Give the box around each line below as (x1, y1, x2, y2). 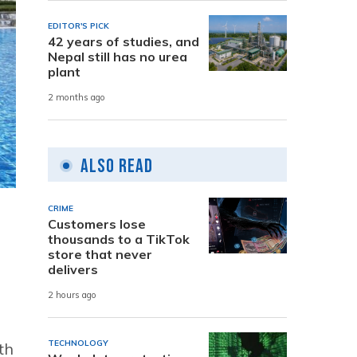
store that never (48, 245, 152, 262)
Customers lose (48, 215, 146, 232)
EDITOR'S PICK (48, 20, 109, 31)
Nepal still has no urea (48, 48, 187, 65)
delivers (48, 261, 98, 277)
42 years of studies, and (48, 33, 199, 49)
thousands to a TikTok (48, 230, 190, 247)
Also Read (80, 154, 153, 178)
